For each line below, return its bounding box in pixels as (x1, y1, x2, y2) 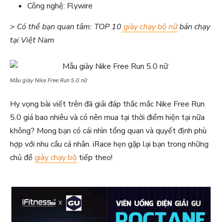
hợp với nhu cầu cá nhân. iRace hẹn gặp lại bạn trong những (10, 139, 209, 150)
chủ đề (10, 152, 35, 163)
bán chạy (177, 21, 210, 32)
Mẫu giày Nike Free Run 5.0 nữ (10, 77, 87, 84)
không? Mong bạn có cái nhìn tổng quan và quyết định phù (10, 125, 207, 136)
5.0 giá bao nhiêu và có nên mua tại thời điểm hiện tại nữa (10, 112, 205, 123)
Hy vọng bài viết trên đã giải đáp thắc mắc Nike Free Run (10, 99, 205, 110)
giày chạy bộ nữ (121, 21, 177, 32)
